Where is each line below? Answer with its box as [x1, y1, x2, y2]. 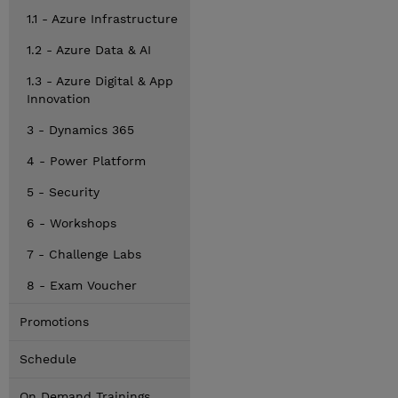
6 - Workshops [27, 216, 116, 230]
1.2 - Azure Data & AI [27, 43, 151, 57]
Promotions [20, 314, 89, 329]
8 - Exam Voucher [27, 278, 137, 292]
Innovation [27, 92, 91, 106]
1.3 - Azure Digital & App [27, 74, 173, 88]
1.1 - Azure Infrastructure [27, 12, 178, 26]
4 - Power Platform [27, 154, 146, 168]
